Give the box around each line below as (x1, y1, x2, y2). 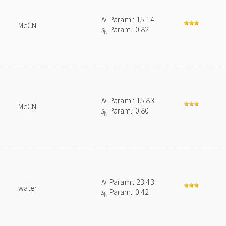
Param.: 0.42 (108, 187, 149, 197)
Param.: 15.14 (106, 14, 154, 24)
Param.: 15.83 (106, 95, 154, 105)
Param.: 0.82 (108, 24, 149, 34)
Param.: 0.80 (108, 105, 149, 116)
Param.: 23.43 (106, 177, 154, 187)
